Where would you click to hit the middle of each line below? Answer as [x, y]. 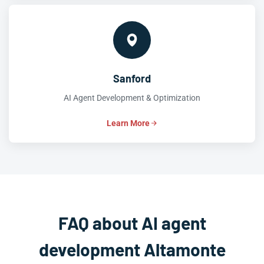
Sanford [132, 78]
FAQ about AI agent [132, 223]
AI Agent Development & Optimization [132, 98]
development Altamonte [132, 249]
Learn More [128, 123]
